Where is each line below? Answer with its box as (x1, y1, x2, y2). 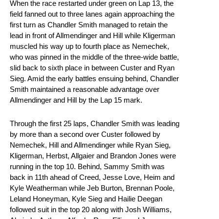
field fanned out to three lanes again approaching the (10, 10, 175, 19)
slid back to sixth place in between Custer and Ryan (10, 64, 175, 72)
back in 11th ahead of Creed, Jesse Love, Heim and (10, 173, 175, 182)
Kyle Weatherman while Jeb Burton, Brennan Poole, (10, 184, 175, 193)
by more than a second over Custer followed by (10, 130, 160, 139)
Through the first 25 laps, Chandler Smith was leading (10, 119, 179, 128)
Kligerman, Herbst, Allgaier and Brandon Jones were (10, 152, 176, 160)
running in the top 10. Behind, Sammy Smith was (10, 162, 165, 171)
